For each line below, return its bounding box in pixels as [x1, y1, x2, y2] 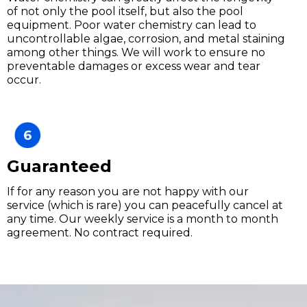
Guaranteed [7, 156, 112, 176]
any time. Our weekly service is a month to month [7, 212, 278, 225]
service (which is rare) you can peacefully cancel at [7, 199, 283, 212]
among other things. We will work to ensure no [7, 46, 265, 59]
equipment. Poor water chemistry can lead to [7, 19, 256, 32]
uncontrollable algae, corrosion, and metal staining [7, 32, 285, 45]
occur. [7, 73, 41, 86]
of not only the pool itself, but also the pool [7, 5, 243, 18]
